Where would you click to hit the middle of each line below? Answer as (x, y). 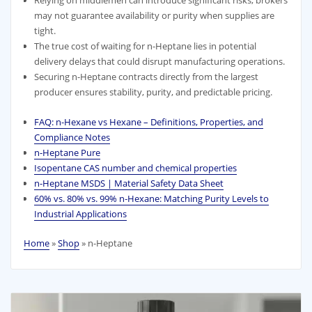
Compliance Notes (72, 137)
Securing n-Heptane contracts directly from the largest (146, 76)
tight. (45, 30)
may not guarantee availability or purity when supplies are (154, 15)
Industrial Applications (80, 213)
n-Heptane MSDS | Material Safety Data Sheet (128, 183)
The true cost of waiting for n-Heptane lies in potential (145, 46)
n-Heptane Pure (67, 152)
